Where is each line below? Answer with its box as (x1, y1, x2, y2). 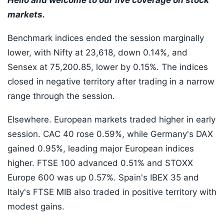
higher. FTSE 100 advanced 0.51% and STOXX (7, 158, 193, 168)
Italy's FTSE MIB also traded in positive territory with (7, 187, 216, 197)
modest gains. (7, 201, 64, 212)
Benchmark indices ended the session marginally (7, 33, 204, 43)
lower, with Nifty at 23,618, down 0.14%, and (7, 47, 187, 58)
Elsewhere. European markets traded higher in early (7, 114, 215, 125)
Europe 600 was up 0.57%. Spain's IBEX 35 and (7, 172, 199, 183)
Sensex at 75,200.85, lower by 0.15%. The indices (7, 62, 208, 72)
